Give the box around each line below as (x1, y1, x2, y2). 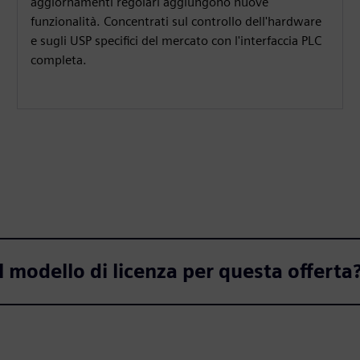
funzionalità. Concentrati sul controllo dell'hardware (31, 13, 322, 29)
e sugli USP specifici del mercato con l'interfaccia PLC (31, 32, 322, 48)
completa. (31, 51, 88, 67)
